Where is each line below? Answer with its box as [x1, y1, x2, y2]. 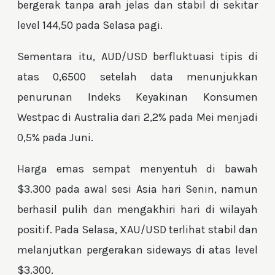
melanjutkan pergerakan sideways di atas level [17, 242, 258, 257]
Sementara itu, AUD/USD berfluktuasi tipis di [17, 49, 258, 63]
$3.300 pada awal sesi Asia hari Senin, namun [17, 182, 258, 196]
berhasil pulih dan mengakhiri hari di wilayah [17, 202, 258, 216]
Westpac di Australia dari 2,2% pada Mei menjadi [17, 110, 258, 124]
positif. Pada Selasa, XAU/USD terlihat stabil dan [17, 222, 258, 236]
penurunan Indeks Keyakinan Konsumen [17, 90, 258, 104]
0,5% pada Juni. [17, 130, 93, 144]
